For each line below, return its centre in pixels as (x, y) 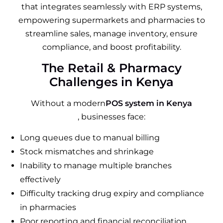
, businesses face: (111, 116)
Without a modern (68, 103)
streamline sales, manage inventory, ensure (111, 33)
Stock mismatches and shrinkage (87, 151)
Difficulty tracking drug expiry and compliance (112, 193)
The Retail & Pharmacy (111, 68)
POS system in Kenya (149, 103)
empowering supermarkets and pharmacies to (111, 20)
